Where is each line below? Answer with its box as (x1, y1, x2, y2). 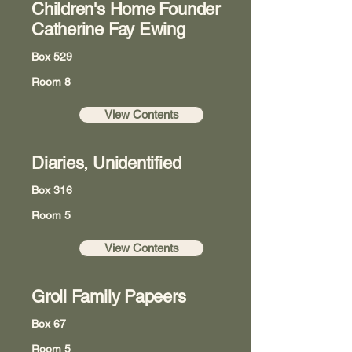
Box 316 (31, 184, 72, 196)
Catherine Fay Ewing (31, 20, 185, 39)
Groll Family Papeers (31, 287, 186, 306)
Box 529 (31, 50, 72, 63)
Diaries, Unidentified (31, 153, 181, 173)
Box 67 (31, 317, 66, 330)
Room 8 (31, 75, 71, 88)
